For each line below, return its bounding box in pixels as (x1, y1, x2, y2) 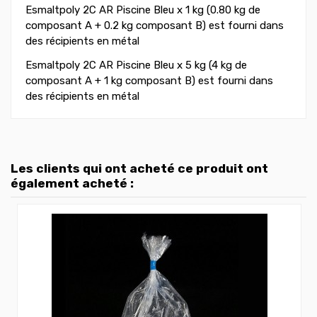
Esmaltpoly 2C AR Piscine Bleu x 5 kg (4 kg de (25, 58, 247, 71)
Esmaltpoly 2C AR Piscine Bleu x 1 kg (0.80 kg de (25, 3, 260, 16)
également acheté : (11, 175, 134, 190)
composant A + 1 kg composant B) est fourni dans (25, 74, 273, 87)
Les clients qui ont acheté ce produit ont (11, 161, 268, 175)
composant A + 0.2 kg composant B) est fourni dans (25, 18, 284, 32)
